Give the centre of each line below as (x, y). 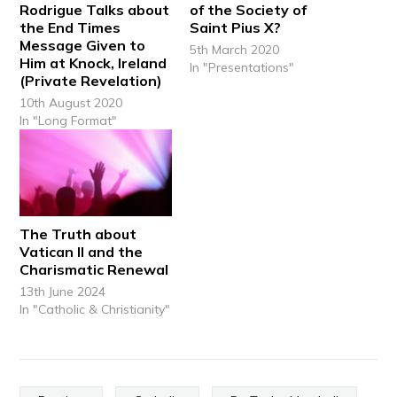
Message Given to (83, 45)
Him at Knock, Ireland (93, 62)
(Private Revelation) (91, 80)
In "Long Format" (69, 120)
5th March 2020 (234, 49)
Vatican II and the (82, 251)
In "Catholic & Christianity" (95, 309)
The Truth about (78, 234)
